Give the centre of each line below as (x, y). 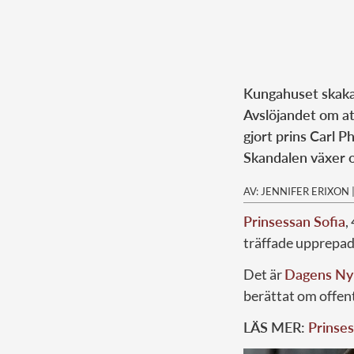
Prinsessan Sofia (294, 221)
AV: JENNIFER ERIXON (296, 191)
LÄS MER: (276, 327)
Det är (264, 274)
